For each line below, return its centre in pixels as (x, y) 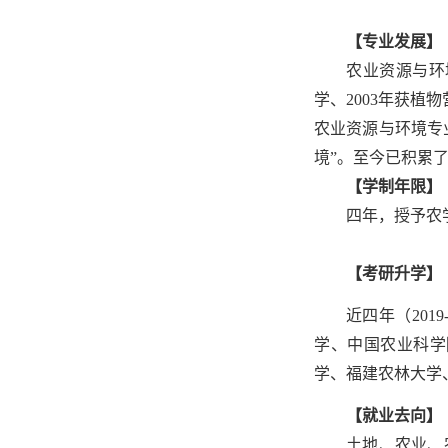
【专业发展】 (394, 41)
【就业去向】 (394, 415)
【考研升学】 (394, 273)
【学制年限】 (394, 186)
